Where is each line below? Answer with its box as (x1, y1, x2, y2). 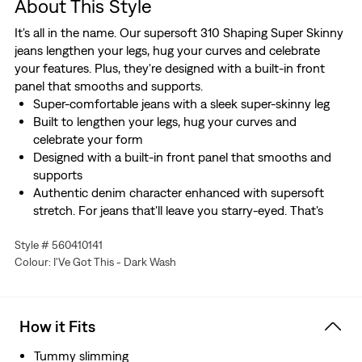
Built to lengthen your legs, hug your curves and (32, 114, 297, 129)
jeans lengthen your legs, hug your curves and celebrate (14, 43, 320, 58)
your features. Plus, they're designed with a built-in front (14, 61, 325, 76)
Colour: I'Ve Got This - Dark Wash (14, 255, 176, 269)
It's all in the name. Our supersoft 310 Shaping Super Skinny (14, 25, 343, 40)
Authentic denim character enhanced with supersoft (32, 185, 324, 200)
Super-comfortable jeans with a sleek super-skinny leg (32, 96, 330, 112)
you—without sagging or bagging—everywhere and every (32, 256, 343, 271)
